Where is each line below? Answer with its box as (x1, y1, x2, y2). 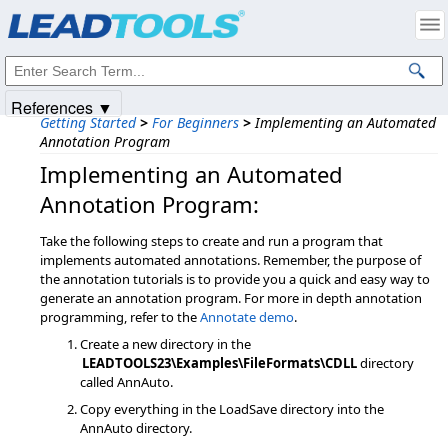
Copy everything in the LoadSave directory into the (80, 400, 384, 418)
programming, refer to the (40, 308, 200, 326)
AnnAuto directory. (80, 419, 192, 437)
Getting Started (40, 113, 136, 132)
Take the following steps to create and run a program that (40, 232, 383, 250)
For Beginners (152, 113, 239, 132)
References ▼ (11, 96, 113, 119)
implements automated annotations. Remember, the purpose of (40, 251, 421, 269)
